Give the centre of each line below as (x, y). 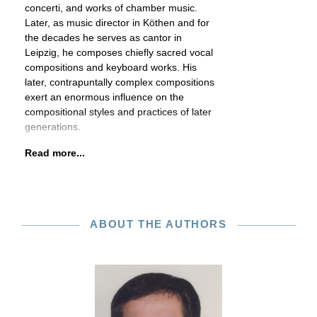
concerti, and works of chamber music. (111, 8)
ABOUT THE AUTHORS (158, 224)
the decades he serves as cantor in (103, 38)
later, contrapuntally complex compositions (120, 82)
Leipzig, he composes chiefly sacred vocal (119, 52)
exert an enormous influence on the (104, 97)
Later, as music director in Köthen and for (117, 23)
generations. (53, 127)
